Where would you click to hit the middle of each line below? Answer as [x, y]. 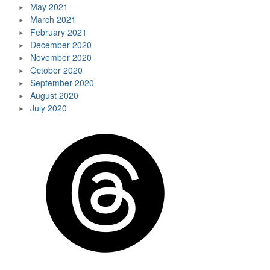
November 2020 [61, 58]
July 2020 [49, 108]
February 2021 [58, 32]
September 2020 [62, 83]
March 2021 [53, 20]
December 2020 [61, 45]
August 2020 [54, 96]
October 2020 [56, 70]
